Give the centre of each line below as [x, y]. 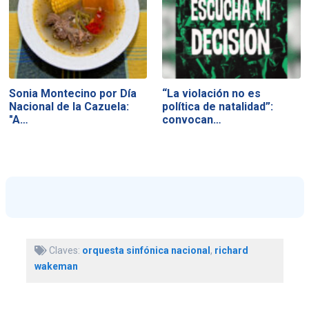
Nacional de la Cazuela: [69, 107]
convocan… [192, 120]
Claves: [64, 250]
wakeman [56, 266]
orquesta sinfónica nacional [146, 250]
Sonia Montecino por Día [72, 94]
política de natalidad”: [218, 107]
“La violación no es [212, 94]
